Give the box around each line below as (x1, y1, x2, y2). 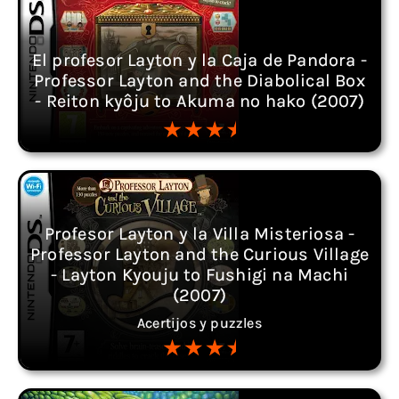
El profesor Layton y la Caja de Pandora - (31, 50, 368, 70)
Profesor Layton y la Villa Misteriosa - (44, 224, 355, 244)
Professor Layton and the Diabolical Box (34, 70, 365, 91)
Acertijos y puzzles (137, 314, 262, 331)
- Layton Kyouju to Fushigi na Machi (50, 265, 348, 285)
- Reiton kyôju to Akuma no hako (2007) (35, 91, 364, 111)
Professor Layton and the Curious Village (29, 244, 369, 265)
